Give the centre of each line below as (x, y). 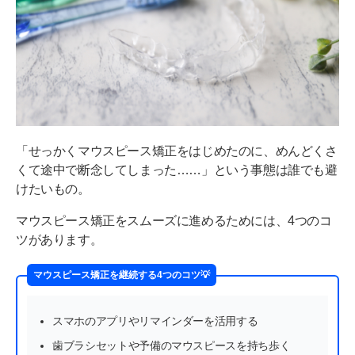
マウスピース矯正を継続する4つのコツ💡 (122, 275)
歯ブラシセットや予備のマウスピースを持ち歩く (172, 345)
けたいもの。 (53, 189)
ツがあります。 (59, 239)
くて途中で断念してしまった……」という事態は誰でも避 (177, 170)
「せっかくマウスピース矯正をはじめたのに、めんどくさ (177, 151)
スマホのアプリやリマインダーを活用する (155, 321)
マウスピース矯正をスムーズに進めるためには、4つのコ (174, 220)
